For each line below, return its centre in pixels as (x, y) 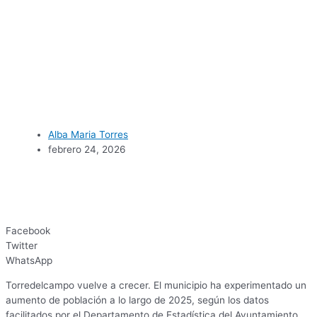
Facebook (28, 231)
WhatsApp (29, 261)
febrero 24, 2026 (87, 150)
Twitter (22, 246)
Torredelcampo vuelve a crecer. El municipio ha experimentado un (156, 285)
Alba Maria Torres (88, 135)
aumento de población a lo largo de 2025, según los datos (137, 300)
